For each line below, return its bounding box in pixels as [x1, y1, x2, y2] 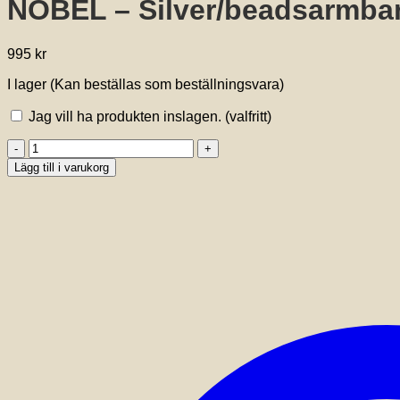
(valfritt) [225, 108, 271, 124]
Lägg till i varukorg [14, 160, 109, 174]
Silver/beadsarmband [28, 170, 163, 186]
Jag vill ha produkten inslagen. [25, 108, 225, 124]
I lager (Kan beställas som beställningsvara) [7, 76, 284, 92]
